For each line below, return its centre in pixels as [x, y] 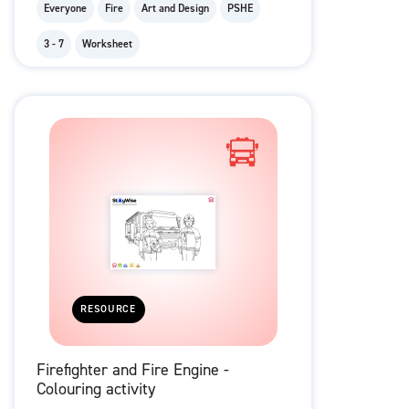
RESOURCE [109, 309]
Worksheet [107, 44]
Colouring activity [96, 389]
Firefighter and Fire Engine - [133, 370]
